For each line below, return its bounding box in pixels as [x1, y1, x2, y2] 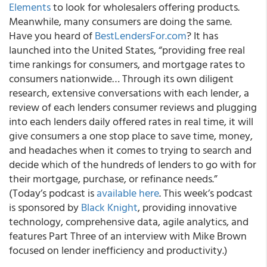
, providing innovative [138, 199, 237, 215]
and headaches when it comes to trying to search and [9, 142, 252, 158]
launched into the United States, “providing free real [9, 42, 245, 58]
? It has [187, 27, 218, 44]
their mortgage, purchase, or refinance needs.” [9, 170, 218, 187]
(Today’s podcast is [9, 185, 97, 201]
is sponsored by [9, 199, 81, 215]
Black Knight [81, 199, 138, 215]
